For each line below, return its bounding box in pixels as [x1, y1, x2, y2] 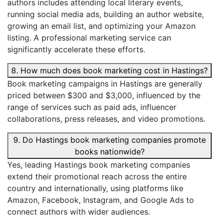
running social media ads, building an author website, [7, 9, 204, 20]
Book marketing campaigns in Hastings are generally [7, 79, 202, 89]
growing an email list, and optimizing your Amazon [7, 21, 196, 31]
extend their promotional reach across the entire [7, 172, 187, 182]
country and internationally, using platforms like [7, 183, 183, 194]
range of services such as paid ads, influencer [7, 102, 176, 112]
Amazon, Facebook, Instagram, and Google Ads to [7, 195, 194, 205]
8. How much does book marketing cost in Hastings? [11, 66, 208, 76]
